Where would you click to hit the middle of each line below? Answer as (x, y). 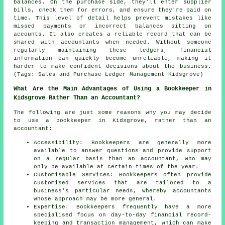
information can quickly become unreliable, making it (113, 59)
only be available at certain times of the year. (117, 167)
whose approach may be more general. (95, 199)
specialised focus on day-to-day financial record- (123, 215)
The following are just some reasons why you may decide (113, 113)
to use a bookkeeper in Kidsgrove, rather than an (113, 121)
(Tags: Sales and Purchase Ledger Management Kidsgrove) (109, 75)
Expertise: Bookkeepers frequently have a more (123, 207)
